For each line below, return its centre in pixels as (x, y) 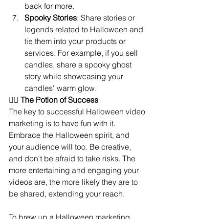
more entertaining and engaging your (75, 170)
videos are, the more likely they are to (74, 182)
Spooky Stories (51, 18)
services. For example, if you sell (82, 53)
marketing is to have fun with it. (63, 123)
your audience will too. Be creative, (71, 147)
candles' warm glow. (61, 88)
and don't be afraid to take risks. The (73, 159)
